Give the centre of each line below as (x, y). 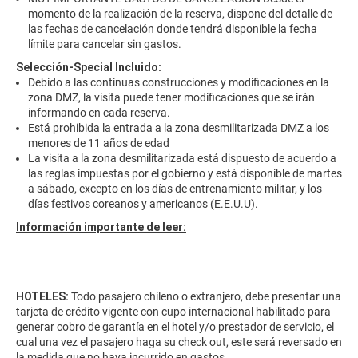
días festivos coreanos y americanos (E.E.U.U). (143, 204)
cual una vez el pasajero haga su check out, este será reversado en (179, 342)
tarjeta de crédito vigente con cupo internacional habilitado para (173, 312)
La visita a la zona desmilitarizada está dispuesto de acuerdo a (182, 159)
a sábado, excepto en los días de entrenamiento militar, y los (175, 189)
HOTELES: (44, 297)
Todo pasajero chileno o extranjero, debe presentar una (206, 297)
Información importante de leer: (101, 227)
